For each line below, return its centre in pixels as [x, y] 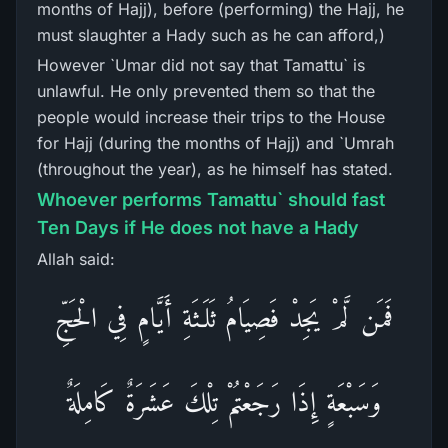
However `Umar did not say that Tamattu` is [201, 65]
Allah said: [76, 259]
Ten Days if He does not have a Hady [198, 227]
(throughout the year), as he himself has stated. [215, 169]
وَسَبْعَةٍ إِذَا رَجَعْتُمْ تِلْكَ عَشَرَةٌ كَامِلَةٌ [224, 401]
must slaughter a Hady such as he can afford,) [211, 35]
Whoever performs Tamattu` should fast [211, 199]
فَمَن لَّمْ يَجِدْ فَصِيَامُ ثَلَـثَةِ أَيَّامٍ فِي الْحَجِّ [224, 317]
